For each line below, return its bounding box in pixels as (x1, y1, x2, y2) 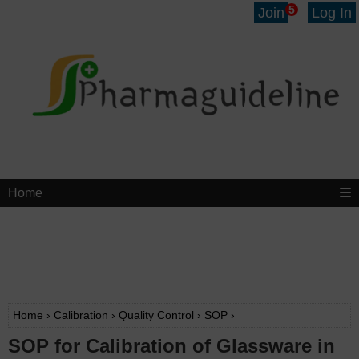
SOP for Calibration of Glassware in (8, 335, 335, 357)
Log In (312, 5, 352, 21)
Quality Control (119, 309, 194, 322)
